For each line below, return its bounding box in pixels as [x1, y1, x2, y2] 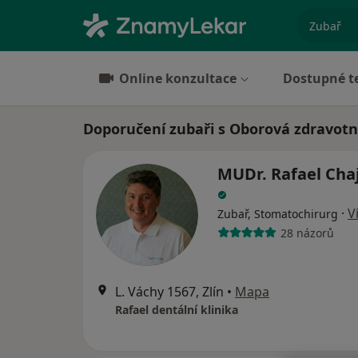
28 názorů [280, 225, 334, 241]
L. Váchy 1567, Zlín [115, 283, 224, 300]
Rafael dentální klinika [115, 302, 238, 317]
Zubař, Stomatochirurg [217, 206, 338, 221]
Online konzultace [119, 70, 237, 87]
